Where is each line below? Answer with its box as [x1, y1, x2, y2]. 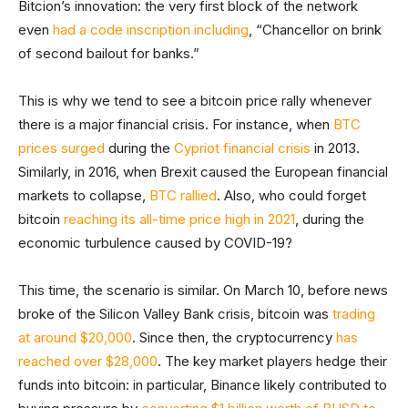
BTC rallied [149, 187, 217, 205]
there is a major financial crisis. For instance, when [18, 116, 333, 134]
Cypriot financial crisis [174, 139, 311, 158]
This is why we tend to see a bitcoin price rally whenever [18, 92, 372, 110]
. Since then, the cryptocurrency [132, 329, 336, 347]
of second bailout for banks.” [18, 45, 199, 63]
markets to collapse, [18, 187, 149, 205]
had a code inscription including [53, 21, 249, 39]
